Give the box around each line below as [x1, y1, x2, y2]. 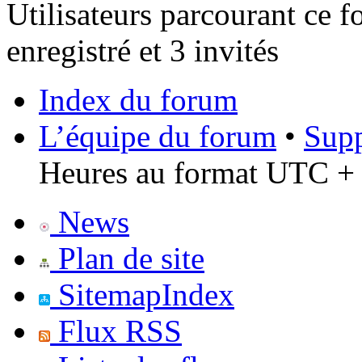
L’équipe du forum [39, 119, 276, 154]
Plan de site [50, 241, 204, 276]
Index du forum [39, 82, 238, 118]
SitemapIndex [50, 277, 234, 313]
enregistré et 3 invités [6, 33, 279, 69]
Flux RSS [50, 314, 182, 349]
